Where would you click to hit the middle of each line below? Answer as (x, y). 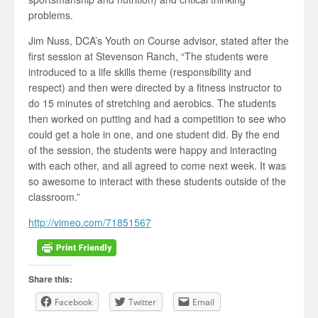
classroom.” (54, 197)
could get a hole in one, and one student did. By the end (154, 134)
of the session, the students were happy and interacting (153, 150)
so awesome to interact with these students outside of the (157, 181)
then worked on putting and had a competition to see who (157, 119)
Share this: (50, 279)
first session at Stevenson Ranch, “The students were (148, 56)
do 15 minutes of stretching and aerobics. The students (152, 103)
